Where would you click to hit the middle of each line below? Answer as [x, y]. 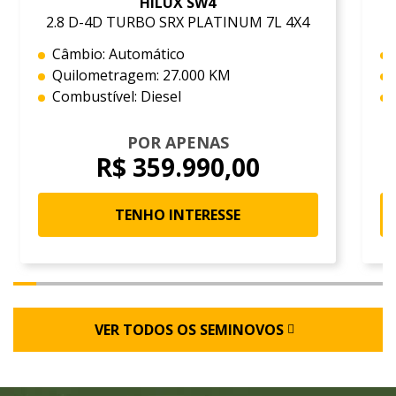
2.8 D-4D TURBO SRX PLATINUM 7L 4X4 [178, 22]
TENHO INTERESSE [178, 214]
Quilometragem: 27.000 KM [141, 75]
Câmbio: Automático [118, 53]
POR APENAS [178, 142]
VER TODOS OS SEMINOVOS [189, 329]
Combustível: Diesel [116, 96]
